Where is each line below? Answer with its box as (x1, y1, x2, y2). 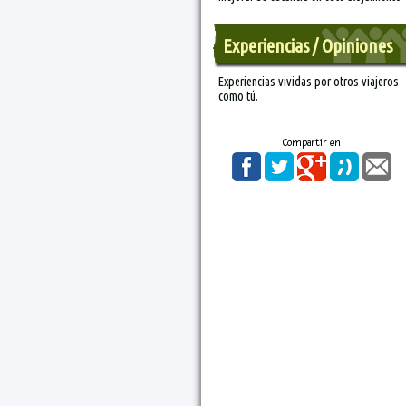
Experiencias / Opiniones (223, 34, 392, 56)
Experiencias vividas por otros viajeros (218, 74, 399, 89)
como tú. (218, 89, 258, 103)
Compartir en (283, 137, 341, 149)
